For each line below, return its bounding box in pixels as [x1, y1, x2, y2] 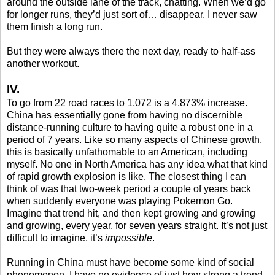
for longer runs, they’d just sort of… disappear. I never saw [7, 9, 257, 20]
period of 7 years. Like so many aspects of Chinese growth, [7, 134, 262, 145]
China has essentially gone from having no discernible [7, 109, 242, 120]
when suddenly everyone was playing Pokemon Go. [7, 195, 233, 206]
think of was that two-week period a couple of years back [7, 183, 251, 194]
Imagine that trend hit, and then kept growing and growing [7, 207, 255, 219]
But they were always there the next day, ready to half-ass [7, 45, 255, 56]
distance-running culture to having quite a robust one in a [7, 122, 253, 133]
